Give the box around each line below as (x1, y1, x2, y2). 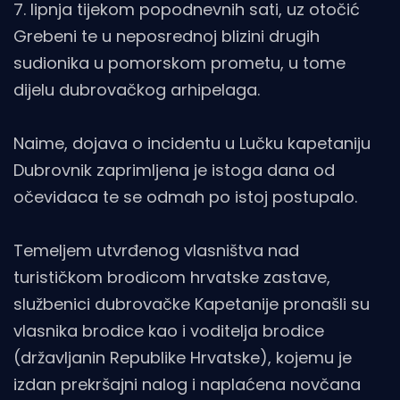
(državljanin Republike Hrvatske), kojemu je (13, 346, 352, 369)
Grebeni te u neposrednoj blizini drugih (13, 24, 320, 47)
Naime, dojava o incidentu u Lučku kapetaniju (13, 131, 371, 154)
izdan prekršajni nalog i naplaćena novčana (13, 372, 361, 396)
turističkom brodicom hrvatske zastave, (13, 265, 330, 288)
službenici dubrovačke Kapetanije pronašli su (13, 292, 370, 315)
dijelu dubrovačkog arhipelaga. (13, 78, 260, 101)
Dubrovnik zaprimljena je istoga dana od (13, 158, 335, 181)
